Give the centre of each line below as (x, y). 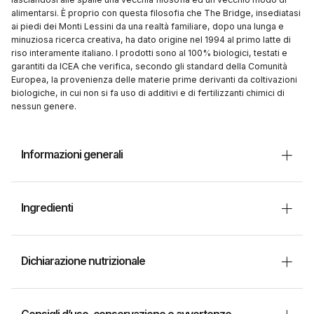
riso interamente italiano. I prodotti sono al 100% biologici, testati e (149, 53)
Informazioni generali (72, 155)
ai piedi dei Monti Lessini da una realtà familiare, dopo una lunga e (148, 27)
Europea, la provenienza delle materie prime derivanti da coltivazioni (154, 80)
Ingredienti (47, 208)
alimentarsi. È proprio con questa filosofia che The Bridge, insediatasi (156, 13)
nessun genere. (44, 107)
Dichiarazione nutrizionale (83, 261)
